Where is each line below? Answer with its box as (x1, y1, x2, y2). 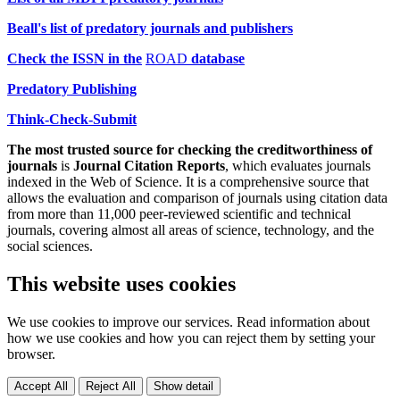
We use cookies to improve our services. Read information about (7, 313, 370, 329)
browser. (7, 346, 55, 362)
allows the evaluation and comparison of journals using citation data (7, 189, 387, 205)
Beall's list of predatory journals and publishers (7, 20, 293, 36)
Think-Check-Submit (7, 111, 137, 127)
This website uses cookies (7, 271, 236, 296)
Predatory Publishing (7, 80, 137, 96)
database (191, 50, 245, 66)
